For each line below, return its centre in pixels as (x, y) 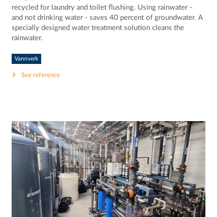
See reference (41, 76)
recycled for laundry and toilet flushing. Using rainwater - (102, 8)
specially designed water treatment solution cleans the (98, 28)
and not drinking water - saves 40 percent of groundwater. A (108, 18)
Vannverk (27, 59)
